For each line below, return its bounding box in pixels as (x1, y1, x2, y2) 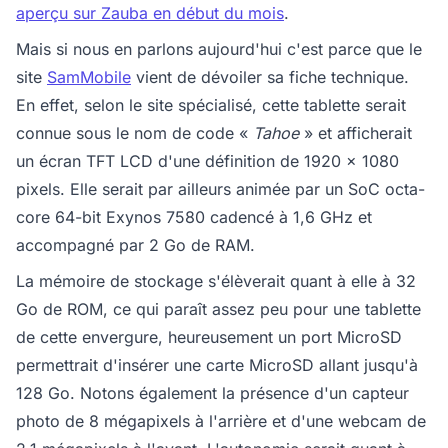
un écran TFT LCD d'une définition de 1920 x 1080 (16, 151, 399, 171)
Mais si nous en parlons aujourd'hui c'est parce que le (16, 39, 422, 59)
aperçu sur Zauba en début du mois (16, 3, 284, 23)
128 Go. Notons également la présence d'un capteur (16, 383, 409, 403)
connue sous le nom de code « (16, 123, 253, 143)
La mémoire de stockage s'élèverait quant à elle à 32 (16, 271, 416, 291)
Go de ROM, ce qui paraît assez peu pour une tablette (16, 299, 421, 319)
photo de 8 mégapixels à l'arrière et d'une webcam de (16, 411, 426, 431)
